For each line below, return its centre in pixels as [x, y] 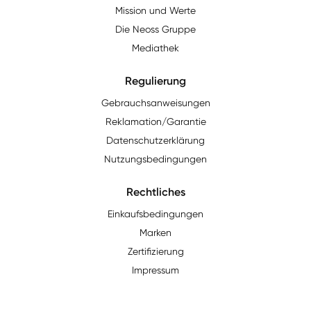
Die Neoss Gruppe [155, 29]
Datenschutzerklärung [155, 140]
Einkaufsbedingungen [155, 214]
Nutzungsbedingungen [155, 159]
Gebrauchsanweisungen [155, 103]
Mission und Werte [155, 10]
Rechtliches [155, 192]
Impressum [155, 270]
